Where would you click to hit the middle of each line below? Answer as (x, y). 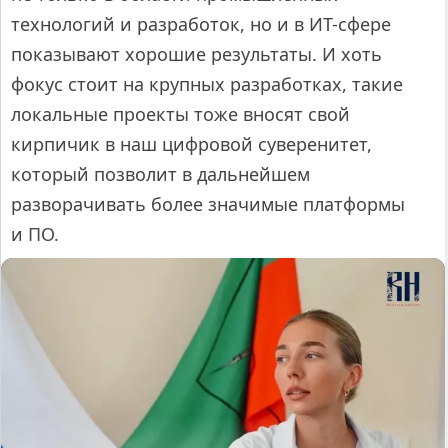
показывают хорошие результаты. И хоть (196, 53)
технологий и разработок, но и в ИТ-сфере (201, 23)
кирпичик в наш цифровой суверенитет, (191, 143)
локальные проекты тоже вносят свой (180, 113)
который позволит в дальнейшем (160, 173)
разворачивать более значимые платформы (208, 203)
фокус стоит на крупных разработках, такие (207, 83)
